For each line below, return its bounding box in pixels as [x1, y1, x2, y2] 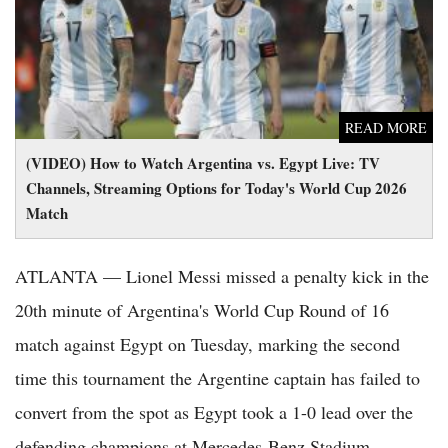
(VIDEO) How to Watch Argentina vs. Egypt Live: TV [26, 152, 380, 175]
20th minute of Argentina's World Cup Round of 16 [15, 298, 389, 323]
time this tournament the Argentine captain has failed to [15, 366, 420, 391]
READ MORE [345, 118, 427, 138]
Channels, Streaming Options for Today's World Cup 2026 [26, 177, 407, 200]
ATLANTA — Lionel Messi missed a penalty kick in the [15, 264, 429, 289]
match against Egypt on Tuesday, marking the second [15, 332, 400, 357]
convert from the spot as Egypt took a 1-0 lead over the [15, 400, 413, 425]
